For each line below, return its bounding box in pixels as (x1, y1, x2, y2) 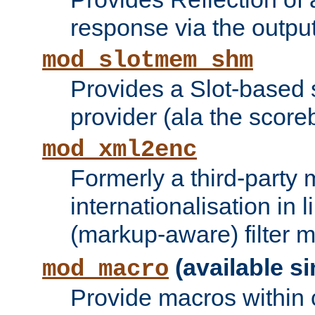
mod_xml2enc (42, 136, 197, 164)
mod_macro (42, 256, 169, 283)
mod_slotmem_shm (42, 47, 253, 75)
